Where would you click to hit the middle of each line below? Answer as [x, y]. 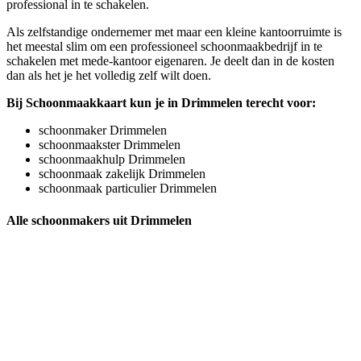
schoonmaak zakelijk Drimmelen [122, 174]
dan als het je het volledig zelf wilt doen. [109, 76]
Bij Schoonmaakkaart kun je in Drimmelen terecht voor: [161, 103]
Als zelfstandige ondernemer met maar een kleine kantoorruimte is [174, 32]
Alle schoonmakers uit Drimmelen [99, 220]
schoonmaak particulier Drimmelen [128, 189]
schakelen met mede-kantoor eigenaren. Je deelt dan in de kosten [170, 61]
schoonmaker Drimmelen [103, 131]
